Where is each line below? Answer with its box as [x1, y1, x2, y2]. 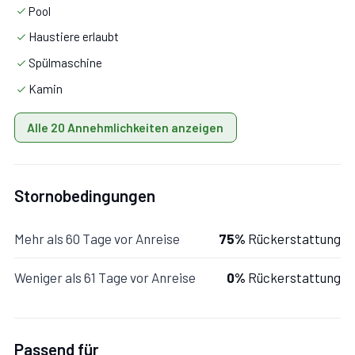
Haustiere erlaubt [29, 29, 119, 44]
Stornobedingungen [14, 185, 155, 206]
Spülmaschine [29, 55, 102, 71]
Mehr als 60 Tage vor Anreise [14, 231, 180, 247]
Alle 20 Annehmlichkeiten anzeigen [27, 120, 224, 136]
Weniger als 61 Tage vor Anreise [14, 269, 196, 286]
